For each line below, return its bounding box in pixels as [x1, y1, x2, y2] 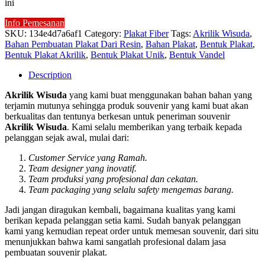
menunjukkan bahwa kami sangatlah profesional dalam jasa [5, 236, 226, 247]
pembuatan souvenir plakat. [5, 247, 107, 257]
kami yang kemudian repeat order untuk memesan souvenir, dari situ [5, 225, 258, 236]
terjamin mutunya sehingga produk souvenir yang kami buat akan [5, 100, 248, 111]
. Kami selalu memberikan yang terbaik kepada [67, 121, 242, 132]
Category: [85, 28, 124, 38]
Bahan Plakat [146, 38, 195, 49]
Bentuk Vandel [169, 49, 225, 60]
